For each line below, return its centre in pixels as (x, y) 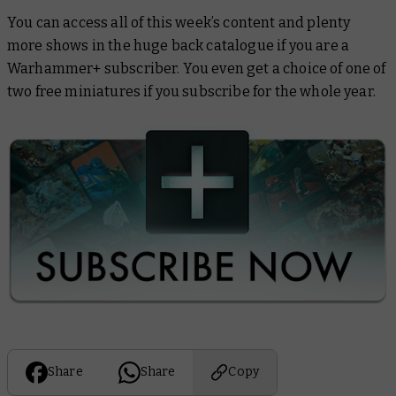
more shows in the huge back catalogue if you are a (179, 46)
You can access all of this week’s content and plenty (179, 23)
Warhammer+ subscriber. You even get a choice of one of (197, 69)
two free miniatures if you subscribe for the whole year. (191, 92)
